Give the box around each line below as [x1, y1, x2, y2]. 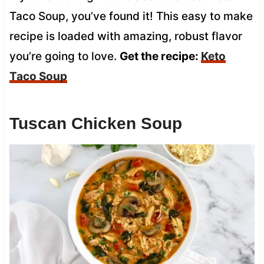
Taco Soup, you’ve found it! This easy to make [9, 9, 253, 23]
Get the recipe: [119, 49, 201, 63]
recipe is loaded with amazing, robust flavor [9, 29, 242, 43]
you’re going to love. [9, 49, 120, 63]
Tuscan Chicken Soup [9, 114, 182, 133]
